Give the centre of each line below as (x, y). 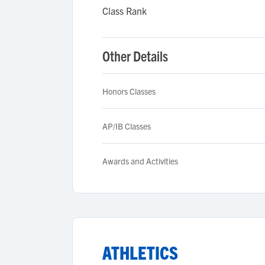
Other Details (135, 56)
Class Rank (125, 11)
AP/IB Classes (127, 126)
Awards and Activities (140, 161)
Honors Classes (129, 91)
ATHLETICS (140, 252)
